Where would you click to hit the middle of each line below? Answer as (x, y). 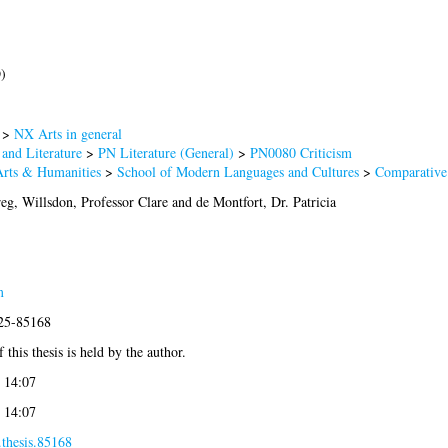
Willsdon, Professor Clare (94, 202)
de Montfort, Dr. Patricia (265, 202)
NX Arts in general (67, 134)
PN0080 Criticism (300, 153)
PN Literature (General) (165, 153)
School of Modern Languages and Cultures (237, 172)
